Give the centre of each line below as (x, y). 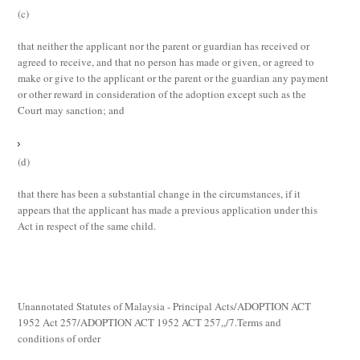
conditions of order (59, 338)
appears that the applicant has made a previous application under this (168, 210)
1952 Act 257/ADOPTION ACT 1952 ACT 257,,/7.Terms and (150, 322)
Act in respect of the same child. (89, 226)
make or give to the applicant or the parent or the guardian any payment (174, 78)
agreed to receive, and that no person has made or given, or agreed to (166, 62)
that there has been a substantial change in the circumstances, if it (160, 194)
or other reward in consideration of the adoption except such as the (162, 94)
